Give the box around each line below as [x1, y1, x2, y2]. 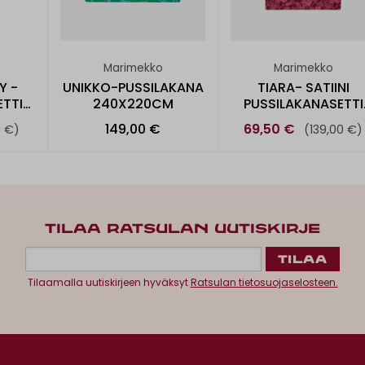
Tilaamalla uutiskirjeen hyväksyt [27, 275, 191, 290]
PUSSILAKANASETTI [243, 94, 363, 113]
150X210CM [267, 110, 339, 130]
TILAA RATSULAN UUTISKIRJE [45, 223, 320, 236]
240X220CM [92, 94, 174, 113]
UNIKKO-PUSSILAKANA [62, 77, 204, 97]
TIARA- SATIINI [257, 77, 350, 97]
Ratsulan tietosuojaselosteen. [190, 275, 338, 290]
